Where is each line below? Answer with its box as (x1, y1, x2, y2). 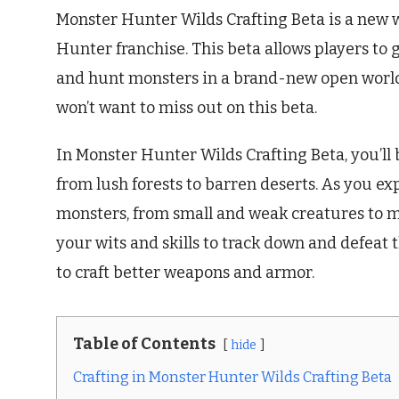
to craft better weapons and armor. (56, 262, 314, 282)
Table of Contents (73, 333, 216, 354)
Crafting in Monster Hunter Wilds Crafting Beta (73, 368, 392, 386)
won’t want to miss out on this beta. (56, 97, 317, 118)
